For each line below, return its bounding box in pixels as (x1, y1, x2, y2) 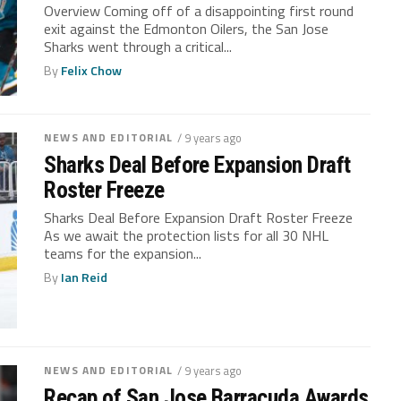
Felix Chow (61, 60, 123, 81)
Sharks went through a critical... (44, 35, 233, 57)
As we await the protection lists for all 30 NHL (44, 225, 329, 247)
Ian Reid (61, 268, 108, 288)
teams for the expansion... (44, 243, 202, 265)
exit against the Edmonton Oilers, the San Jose (44, 17, 329, 39)
